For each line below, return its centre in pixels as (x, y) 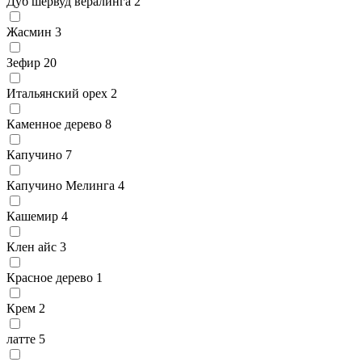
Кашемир (32, 216)
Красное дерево (50, 277)
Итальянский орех (57, 93)
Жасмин (29, 32)
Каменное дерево (54, 124)
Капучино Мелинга (61, 185)
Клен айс (32, 246)
